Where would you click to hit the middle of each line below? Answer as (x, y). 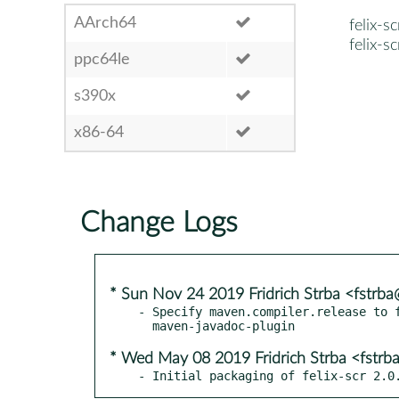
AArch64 (105, 23)
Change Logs (159, 222)
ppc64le (102, 59)
